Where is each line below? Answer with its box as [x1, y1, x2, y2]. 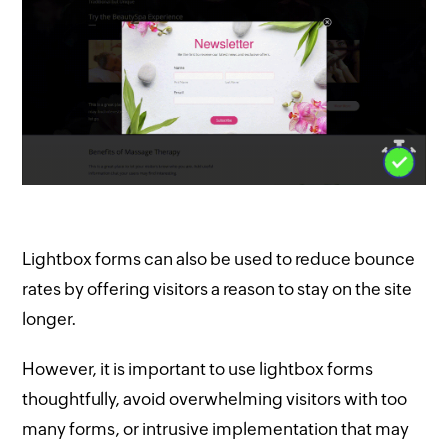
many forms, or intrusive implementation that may [22, 419, 410, 440]
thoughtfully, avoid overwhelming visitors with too [22, 389, 408, 410]
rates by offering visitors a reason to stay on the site [22, 279, 413, 300]
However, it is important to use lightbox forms [22, 359, 374, 380]
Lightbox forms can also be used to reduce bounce [22, 249, 416, 270]
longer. [22, 309, 78, 330]
